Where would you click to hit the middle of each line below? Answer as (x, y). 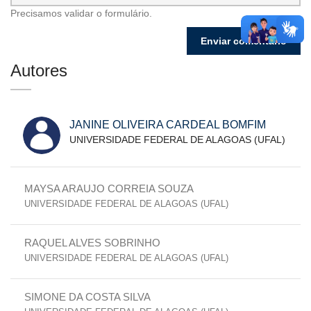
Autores (39, 70)
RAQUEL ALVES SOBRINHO (92, 242)
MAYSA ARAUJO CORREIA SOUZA (109, 188)
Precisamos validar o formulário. (81, 13)
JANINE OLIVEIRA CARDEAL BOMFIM (168, 124)
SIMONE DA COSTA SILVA (87, 296)
